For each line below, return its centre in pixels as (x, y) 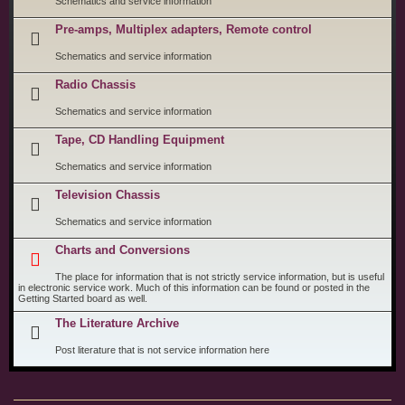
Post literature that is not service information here (163, 350)
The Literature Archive (118, 323)
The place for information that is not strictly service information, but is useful (220, 277)
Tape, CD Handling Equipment (140, 140)
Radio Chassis (96, 85)
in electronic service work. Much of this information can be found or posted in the (194, 287)
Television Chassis (108, 195)
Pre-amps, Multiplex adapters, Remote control (184, 29)
